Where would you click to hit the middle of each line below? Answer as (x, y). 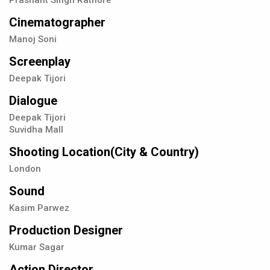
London (25, 169)
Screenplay (40, 62)
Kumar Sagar (37, 247)
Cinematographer (57, 23)
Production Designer (66, 231)
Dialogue (33, 101)
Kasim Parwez (39, 208)
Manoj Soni (33, 39)
